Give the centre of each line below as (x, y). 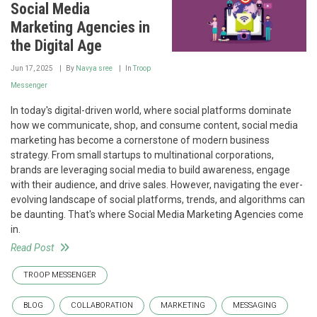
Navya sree (94, 68)
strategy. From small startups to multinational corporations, (142, 155)
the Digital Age (56, 45)
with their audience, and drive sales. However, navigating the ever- (157, 184)
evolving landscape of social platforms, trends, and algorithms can (158, 199)
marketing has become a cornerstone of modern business (140, 140)
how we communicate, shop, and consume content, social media (154, 125)
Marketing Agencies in (80, 27)
